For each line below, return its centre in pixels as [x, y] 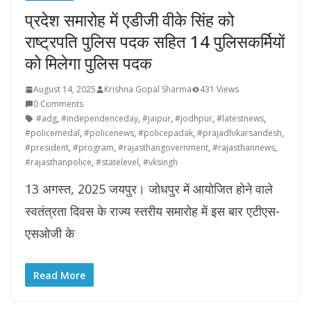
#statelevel [117, 162]
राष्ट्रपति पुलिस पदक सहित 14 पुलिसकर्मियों [155, 42]
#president [47, 148]
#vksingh [160, 162]
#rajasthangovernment [163, 148]
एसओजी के [50, 234]
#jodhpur [194, 119]
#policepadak [166, 133]
